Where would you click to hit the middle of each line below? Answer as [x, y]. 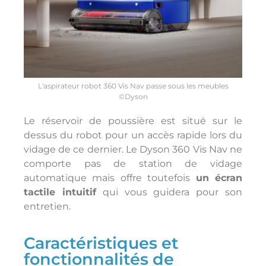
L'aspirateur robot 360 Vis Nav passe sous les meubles [133, 85]
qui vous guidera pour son [169, 192]
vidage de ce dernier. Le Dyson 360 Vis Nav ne [133, 149]
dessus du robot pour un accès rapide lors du [133, 135]
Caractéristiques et [101, 243]
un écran [219, 178]
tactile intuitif [60, 192]
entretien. [47, 206]
